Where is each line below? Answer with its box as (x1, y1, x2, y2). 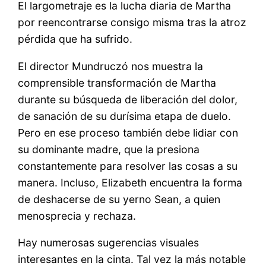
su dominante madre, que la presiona (18, 142, 200, 156)
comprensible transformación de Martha (18, 76, 217, 89)
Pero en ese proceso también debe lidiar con (18, 126, 239, 139)
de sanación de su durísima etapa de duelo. (18, 109, 232, 122)
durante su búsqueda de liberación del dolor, (18, 93, 238, 106)
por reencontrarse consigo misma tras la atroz (18, 16, 247, 29)
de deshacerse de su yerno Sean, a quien (18, 192, 221, 205)
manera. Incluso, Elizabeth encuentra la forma (18, 176, 243, 189)
